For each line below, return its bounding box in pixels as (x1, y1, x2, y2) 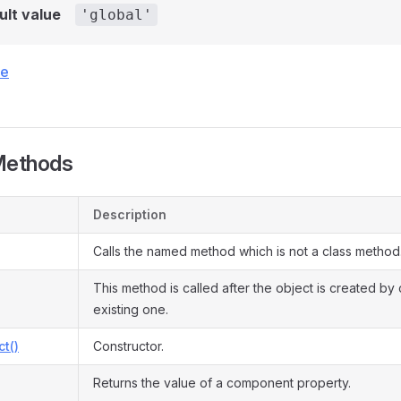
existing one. (93, 302, 168, 317)
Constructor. (93, 338, 164, 354)
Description (93, 207, 166, 222)
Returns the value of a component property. (93, 375, 351, 390)
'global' (81, 6, 152, 23)
